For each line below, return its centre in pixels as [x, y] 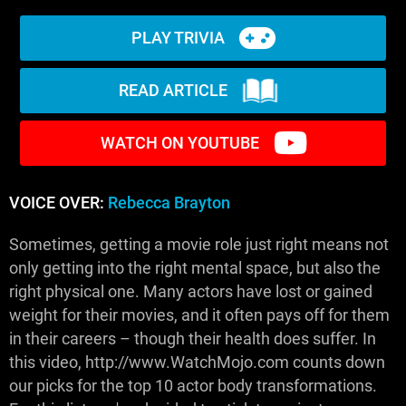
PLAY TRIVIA [178, 38]
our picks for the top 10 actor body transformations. [193, 386]
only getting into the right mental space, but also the [195, 268]
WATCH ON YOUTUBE [179, 143]
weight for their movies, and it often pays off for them [199, 315]
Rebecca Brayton [169, 203]
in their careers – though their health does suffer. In [193, 338]
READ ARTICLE [173, 91]
